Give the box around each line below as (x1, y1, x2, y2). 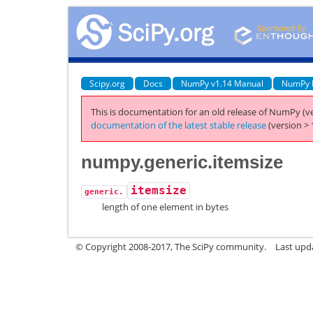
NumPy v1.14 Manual (181, 77, 263, 89)
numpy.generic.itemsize (81, 151, 283, 173)
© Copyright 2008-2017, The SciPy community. (75, 240, 266, 253)
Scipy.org (89, 77, 125, 89)
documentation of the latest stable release (91, 119, 266, 131)
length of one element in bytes (102, 200, 228, 213)
